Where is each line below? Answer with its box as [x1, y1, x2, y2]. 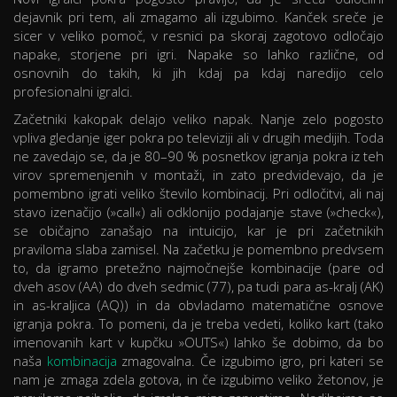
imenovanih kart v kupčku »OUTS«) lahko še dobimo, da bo [13, 333, 384, 352]
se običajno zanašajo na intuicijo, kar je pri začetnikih [13, 222, 384, 240]
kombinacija [46, 352, 117, 370]
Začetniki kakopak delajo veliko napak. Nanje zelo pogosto [13, 110, 384, 128]
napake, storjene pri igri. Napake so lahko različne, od [13, 45, 384, 64]
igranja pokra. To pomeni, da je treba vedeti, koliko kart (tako [13, 315, 384, 333]
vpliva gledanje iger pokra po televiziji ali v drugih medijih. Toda [13, 128, 384, 147]
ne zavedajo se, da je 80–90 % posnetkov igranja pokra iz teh [13, 147, 384, 166]
